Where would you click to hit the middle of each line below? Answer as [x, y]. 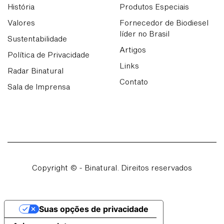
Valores [21, 23]
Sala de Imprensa [39, 87]
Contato [134, 82]
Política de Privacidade [48, 55]
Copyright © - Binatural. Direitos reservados [112, 168]
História [21, 7]
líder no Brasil [144, 34]
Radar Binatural [35, 71]
